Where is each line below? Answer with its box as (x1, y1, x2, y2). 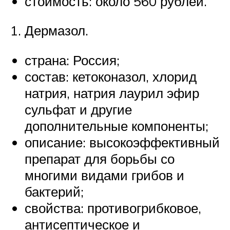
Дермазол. (25, 22, 88, 39)
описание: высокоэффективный (25, 133, 220, 150)
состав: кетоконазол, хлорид (25, 68, 197, 85)
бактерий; (25, 183, 84, 200)
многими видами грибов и (25, 166, 184, 183)
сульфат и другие (25, 101, 132, 118)
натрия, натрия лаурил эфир (25, 84, 199, 101)
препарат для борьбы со (25, 150, 175, 167)
